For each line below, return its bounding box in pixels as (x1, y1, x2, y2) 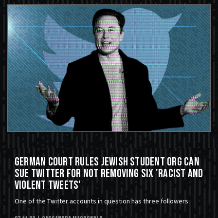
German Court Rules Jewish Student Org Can (15, 155, 200, 169)
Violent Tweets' (15, 178, 81, 193)
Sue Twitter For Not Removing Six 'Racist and (15, 166, 203, 181)
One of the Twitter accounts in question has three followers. (15, 197, 190, 206)
